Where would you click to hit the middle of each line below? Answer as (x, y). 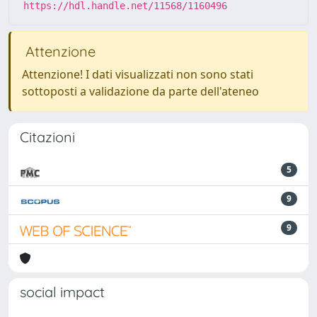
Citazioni (47, 137)
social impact (62, 292)
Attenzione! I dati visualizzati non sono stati (138, 74)
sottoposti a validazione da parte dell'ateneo (140, 91)
